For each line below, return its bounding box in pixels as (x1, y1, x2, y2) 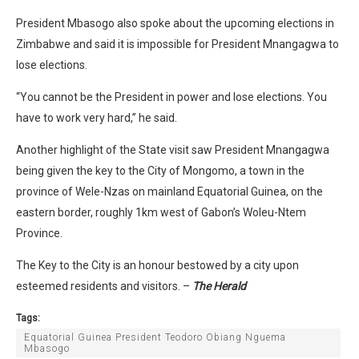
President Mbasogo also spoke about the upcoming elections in (16, 16, 334, 30)
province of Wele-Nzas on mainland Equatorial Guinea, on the (16, 184, 323, 198)
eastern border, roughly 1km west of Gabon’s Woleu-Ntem (16, 205, 306, 219)
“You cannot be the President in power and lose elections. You (16, 90, 327, 103)
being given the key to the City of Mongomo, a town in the (16, 163, 305, 177)
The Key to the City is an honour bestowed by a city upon (16, 258, 299, 272)
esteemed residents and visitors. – (16, 279, 192, 292)
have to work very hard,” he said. (16, 111, 177, 124)
